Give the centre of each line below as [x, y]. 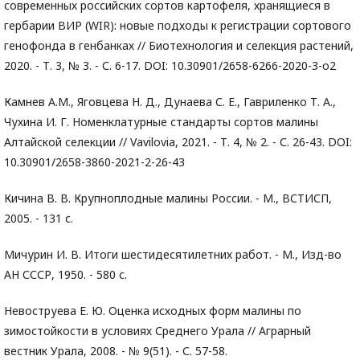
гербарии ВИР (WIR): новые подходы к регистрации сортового [178, 25]
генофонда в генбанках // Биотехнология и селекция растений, [179, 45]
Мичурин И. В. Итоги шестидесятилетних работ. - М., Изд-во [173, 254]
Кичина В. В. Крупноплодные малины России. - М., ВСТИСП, [168, 198]
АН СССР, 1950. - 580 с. [65, 274]
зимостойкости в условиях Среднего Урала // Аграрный [157, 331]
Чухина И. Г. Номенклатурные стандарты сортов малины [161, 122]
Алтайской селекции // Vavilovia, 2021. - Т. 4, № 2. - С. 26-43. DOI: [178, 142]
